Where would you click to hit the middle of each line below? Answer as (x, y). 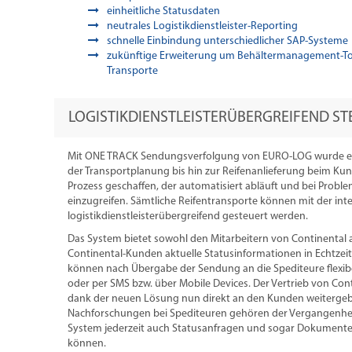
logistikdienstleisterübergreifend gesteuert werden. (187, 216)
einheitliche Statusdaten (166, 11)
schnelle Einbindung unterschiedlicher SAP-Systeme (228, 41)
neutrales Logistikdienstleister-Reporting (203, 26)
